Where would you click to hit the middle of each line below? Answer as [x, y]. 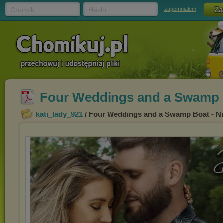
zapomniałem [180, 9]
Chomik [22, 10]
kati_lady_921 [59, 114]
